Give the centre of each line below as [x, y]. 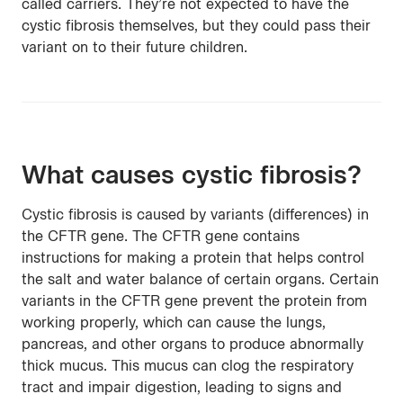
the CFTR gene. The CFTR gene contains [161, 236]
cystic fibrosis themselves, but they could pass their [196, 26]
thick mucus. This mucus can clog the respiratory [188, 366]
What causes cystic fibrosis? [192, 175]
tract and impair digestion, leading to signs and [182, 387]
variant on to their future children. [134, 47]
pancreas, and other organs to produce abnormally [193, 344]
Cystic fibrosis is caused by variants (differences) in [195, 215]
